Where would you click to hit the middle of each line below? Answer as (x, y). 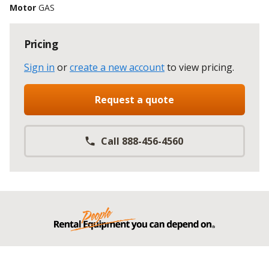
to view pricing (200, 67)
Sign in (39, 67)
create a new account (117, 67)
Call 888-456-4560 (142, 141)
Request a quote (134, 99)
